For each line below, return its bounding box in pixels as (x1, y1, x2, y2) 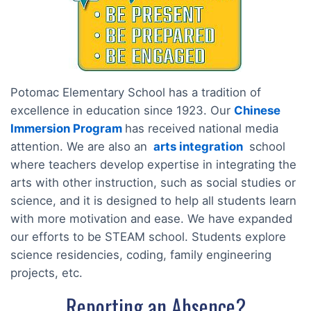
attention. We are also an (10, 139, 151, 153)
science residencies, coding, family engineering (10, 247, 271, 262)
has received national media (125, 121, 278, 135)
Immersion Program (10, 121, 122, 135)
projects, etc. (10, 265, 86, 280)
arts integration (153, 139, 243, 153)
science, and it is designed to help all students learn (10, 193, 296, 208)
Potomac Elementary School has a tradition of (10, 85, 261, 99)
